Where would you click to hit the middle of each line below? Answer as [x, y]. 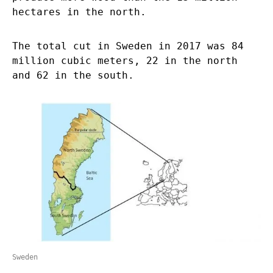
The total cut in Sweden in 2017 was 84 [128, 46]
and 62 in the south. [76, 75]
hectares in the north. [82, 12]
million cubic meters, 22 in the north [125, 60]
